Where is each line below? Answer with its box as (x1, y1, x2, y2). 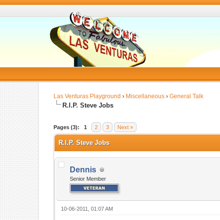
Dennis (70, 165, 97, 174)
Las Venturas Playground (54, 93, 121, 100)
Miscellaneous (126, 93, 165, 100)
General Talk (169, 93, 204, 100)
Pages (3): (54, 124, 80, 130)
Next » (117, 124, 134, 130)
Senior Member (70, 176, 107, 182)
